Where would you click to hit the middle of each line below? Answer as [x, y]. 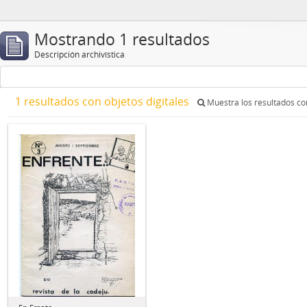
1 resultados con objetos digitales [103, 101]
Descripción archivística [79, 54]
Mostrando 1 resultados [122, 39]
